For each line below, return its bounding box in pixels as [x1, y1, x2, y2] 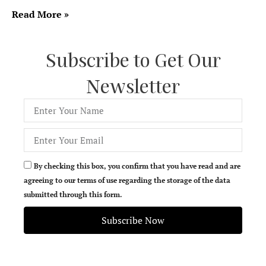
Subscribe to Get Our [45, 48, 221, 71]
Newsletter [86, 74, 180, 97]
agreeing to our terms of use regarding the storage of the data [24, 176, 230, 185]
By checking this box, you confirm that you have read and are [34, 161, 240, 170]
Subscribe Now [102, 214, 164, 227]
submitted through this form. [24, 190, 122, 199]
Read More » [12, 8, 69, 21]
